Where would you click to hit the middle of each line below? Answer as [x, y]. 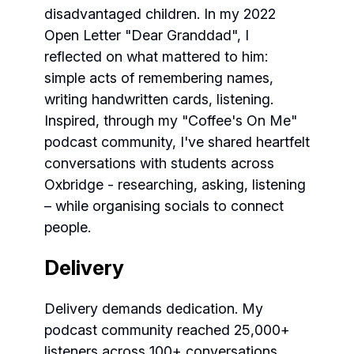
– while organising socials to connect [164, 206]
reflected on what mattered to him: [156, 56]
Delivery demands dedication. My [154, 309]
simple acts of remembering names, [159, 78]
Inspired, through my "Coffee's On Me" [171, 121]
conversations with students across [159, 163]
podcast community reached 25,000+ [167, 330]
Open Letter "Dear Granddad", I [147, 35]
